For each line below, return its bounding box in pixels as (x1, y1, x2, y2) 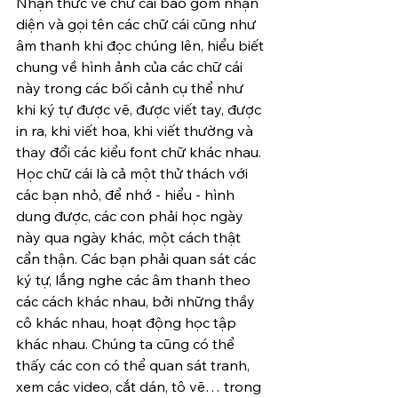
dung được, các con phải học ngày (16, 207, 247, 225)
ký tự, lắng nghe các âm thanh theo (16, 271, 254, 289)
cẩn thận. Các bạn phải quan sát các (16, 250, 259, 267)
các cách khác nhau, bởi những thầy (16, 292, 259, 310)
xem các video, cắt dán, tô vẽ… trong (16, 378, 265, 395)
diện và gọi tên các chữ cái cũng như (16, 15, 259, 33)
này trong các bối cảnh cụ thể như (16, 79, 247, 97)
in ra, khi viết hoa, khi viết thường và (16, 122, 257, 139)
